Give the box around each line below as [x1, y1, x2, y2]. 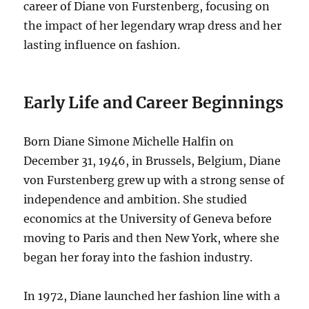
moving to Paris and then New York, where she [23, 231, 280, 246]
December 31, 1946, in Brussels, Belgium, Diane [23, 154, 281, 168]
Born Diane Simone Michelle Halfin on [23, 134, 235, 149]
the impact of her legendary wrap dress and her [23, 19, 282, 33]
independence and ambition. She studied [23, 192, 248, 207]
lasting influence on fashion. [23, 38, 181, 52]
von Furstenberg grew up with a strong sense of [23, 173, 285, 188]
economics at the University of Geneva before [23, 212, 272, 226]
